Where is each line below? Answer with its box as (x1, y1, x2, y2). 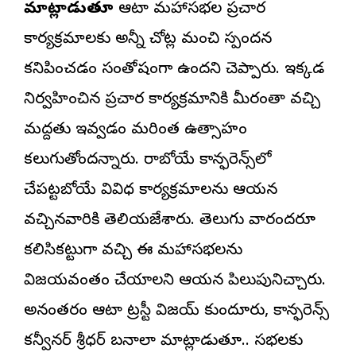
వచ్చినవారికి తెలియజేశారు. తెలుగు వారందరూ (24, 210, 315, 232)
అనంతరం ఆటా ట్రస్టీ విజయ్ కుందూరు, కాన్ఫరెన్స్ (24, 300, 329, 323)
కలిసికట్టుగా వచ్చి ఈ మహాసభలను (24, 240, 242, 262)
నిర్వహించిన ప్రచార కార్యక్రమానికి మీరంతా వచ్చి (24, 89, 320, 111)
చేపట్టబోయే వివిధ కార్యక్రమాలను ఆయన (24, 180, 277, 202)
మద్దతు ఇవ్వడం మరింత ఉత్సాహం (24, 119, 247, 141)
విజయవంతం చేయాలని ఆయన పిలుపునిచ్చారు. (24, 270, 326, 292)
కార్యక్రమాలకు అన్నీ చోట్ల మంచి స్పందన (24, 29, 272, 51)
